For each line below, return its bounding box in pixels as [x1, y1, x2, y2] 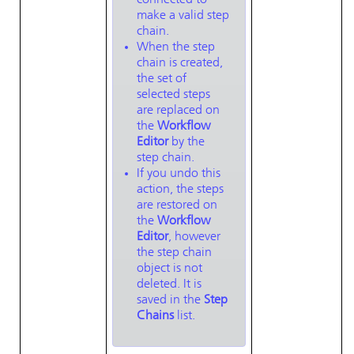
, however [168, 231, 220, 243]
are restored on [137, 199, 217, 212]
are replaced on [137, 104, 220, 117]
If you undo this [137, 168, 220, 180]
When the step [137, 41, 215, 54]
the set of [137, 73, 186, 85]
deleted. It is [137, 278, 201, 291]
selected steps [137, 88, 210, 101]
